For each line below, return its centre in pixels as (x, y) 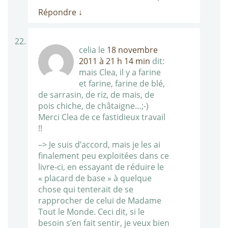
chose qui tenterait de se (86, 190)
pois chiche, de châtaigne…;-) (93, 106)
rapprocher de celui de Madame (100, 201)
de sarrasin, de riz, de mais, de (96, 95)
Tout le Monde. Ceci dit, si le (91, 212)
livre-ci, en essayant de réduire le (101, 167)
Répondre (58, 12)
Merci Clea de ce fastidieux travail (102, 117)
